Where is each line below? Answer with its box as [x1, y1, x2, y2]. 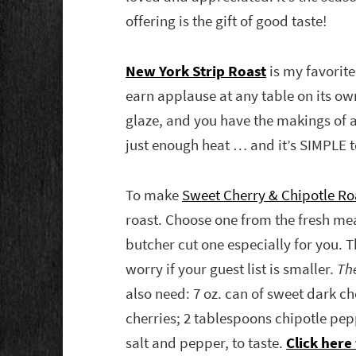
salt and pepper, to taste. [126, 333, 287, 354]
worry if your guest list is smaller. [126, 259, 338, 280]
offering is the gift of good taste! [126, 11, 327, 32]
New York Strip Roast [126, 61, 267, 82]
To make [126, 185, 183, 206]
